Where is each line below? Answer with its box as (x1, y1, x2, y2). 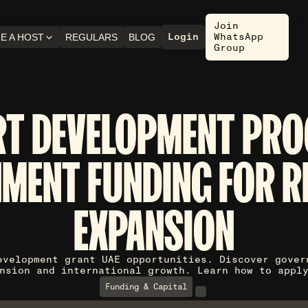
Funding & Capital (104, 282, 187, 291)
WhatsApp (213, 31, 263, 43)
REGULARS (65, 32, 118, 43)
